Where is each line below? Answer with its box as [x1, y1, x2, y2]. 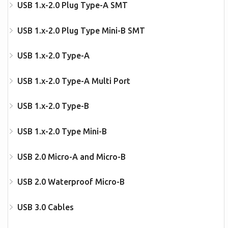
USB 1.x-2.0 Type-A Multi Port [17, 76, 130, 85]
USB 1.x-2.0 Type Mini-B [17, 126, 107, 136]
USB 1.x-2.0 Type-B [17, 101, 89, 111]
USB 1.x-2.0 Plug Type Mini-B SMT [17, 25, 145, 35]
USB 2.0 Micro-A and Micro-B [17, 152, 126, 161]
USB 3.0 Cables [17, 202, 74, 212]
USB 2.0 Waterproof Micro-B [17, 177, 125, 187]
